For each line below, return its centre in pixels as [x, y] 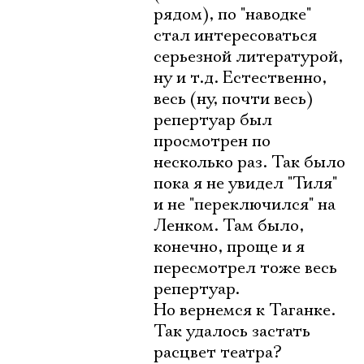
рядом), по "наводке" [232, 15]
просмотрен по [212, 141]
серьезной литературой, [248, 57]
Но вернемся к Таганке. [245, 310]
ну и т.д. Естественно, [240, 78]
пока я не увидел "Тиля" [245, 184]
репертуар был [213, 120]
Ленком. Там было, [229, 226]
